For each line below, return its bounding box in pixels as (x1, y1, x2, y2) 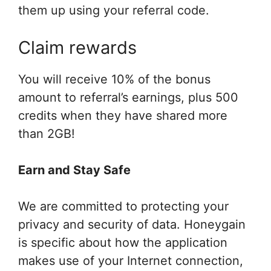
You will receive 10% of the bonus (18, 71, 211, 87)
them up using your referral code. (18, 2, 209, 18)
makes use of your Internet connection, (18, 253, 243, 268)
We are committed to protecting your (18, 198, 229, 214)
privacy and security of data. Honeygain (18, 217, 246, 232)
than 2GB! (18, 126, 75, 141)
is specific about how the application (18, 235, 227, 250)
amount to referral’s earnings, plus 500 (18, 90, 238, 105)
